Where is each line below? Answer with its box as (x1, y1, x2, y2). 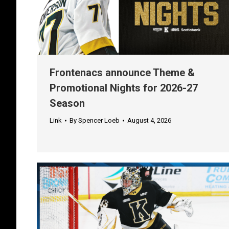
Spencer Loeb (78, 117, 120, 125)
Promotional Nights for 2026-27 (50, 82, 198, 95)
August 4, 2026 (127, 117, 171, 125)
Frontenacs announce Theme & (50, 66, 195, 79)
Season (50, 97, 85, 110)
